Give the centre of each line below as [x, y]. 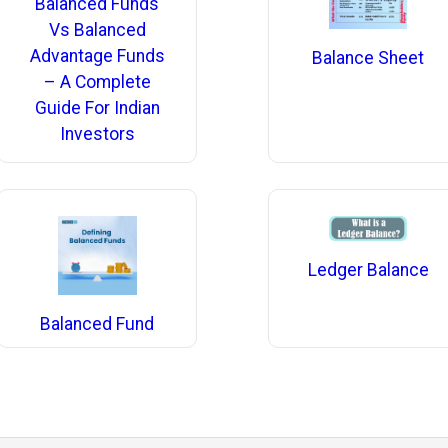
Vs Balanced [97, 30]
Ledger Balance [368, 269]
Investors [97, 134]
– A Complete [97, 82]
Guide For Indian [97, 108]
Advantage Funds [97, 56]
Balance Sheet [368, 57]
